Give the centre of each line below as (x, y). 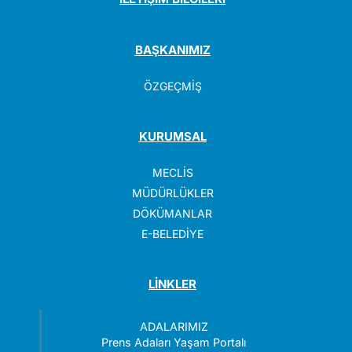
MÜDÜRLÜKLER (172, 192)
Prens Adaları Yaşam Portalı (174, 342)
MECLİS (172, 172)
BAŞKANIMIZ (172, 50)
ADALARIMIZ (174, 326)
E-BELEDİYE (173, 233)
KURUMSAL (172, 137)
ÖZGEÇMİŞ (172, 86)
